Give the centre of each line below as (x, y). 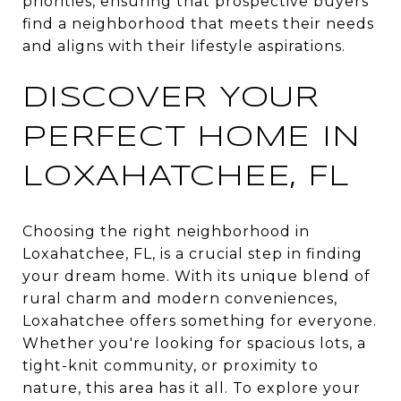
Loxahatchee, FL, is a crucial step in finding (192, 253)
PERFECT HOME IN (192, 138)
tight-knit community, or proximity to (171, 365)
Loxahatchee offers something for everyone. (200, 320)
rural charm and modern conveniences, (180, 298)
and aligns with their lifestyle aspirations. (184, 46)
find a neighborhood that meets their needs (198, 23)
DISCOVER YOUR (171, 98)
